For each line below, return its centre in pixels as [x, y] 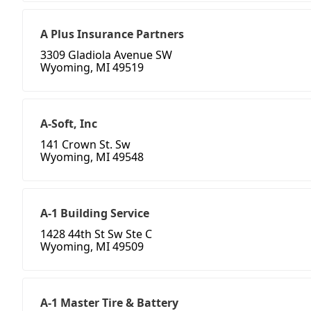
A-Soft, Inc [69, 124]
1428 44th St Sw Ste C [96, 234]
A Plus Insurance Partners [112, 34]
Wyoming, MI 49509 [92, 247]
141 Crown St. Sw [85, 145]
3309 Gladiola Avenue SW [106, 55]
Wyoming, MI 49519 [92, 68]
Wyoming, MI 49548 [92, 157]
